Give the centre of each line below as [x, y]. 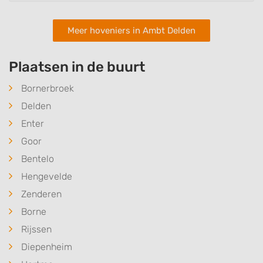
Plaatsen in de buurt [77, 67]
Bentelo [38, 159]
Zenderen [41, 194]
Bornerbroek [48, 88]
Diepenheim [47, 247]
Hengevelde [47, 176]
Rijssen [36, 229]
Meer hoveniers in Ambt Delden [131, 30]
